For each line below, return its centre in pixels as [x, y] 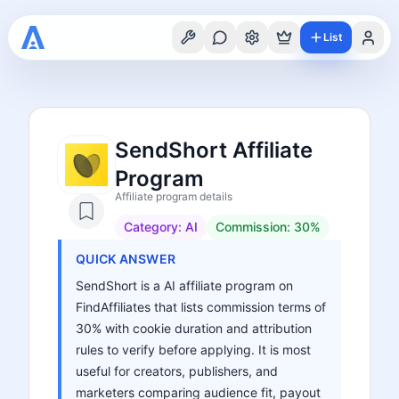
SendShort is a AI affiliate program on [184, 285]
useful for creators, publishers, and [177, 371]
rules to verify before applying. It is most [193, 350]
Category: [155, 227]
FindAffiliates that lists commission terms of [201, 307]
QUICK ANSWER [126, 259]
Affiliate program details [174, 196]
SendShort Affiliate [214, 150]
